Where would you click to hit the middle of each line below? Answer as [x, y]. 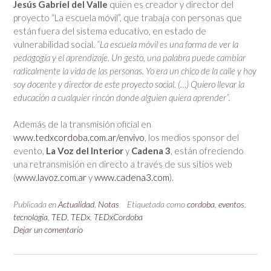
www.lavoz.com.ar [51, 178]
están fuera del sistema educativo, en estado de [110, 31]
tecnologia [31, 217]
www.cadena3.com [132, 178]
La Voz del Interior [85, 151]
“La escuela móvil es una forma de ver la [167, 44]
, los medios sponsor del [192, 138]
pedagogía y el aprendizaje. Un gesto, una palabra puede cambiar [129, 57]
